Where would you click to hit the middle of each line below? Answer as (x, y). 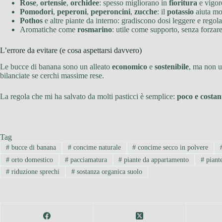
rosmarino (95, 30)
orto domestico (31, 160)
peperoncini (111, 12)
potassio (180, 12)
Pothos (31, 21)
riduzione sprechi (34, 171)
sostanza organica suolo (108, 171)
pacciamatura (87, 160)
